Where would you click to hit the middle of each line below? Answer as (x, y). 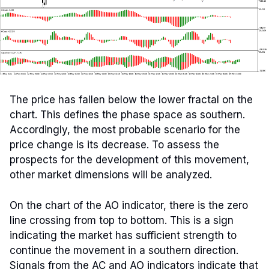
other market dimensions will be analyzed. (111, 175)
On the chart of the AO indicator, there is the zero (129, 205)
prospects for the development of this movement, (129, 160)
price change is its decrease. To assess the (114, 145)
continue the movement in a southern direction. (124, 250)
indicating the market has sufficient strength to (123, 235)
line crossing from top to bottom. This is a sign (122, 220)
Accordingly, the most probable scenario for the (125, 130)
